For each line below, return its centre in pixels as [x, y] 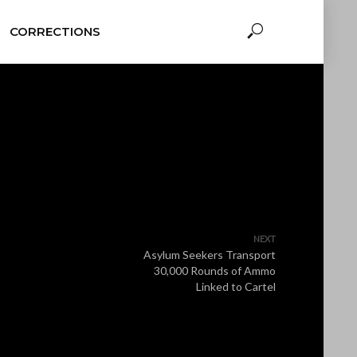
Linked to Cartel [236, 286]
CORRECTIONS [55, 31]
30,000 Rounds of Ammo [215, 271]
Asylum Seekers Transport [210, 255]
